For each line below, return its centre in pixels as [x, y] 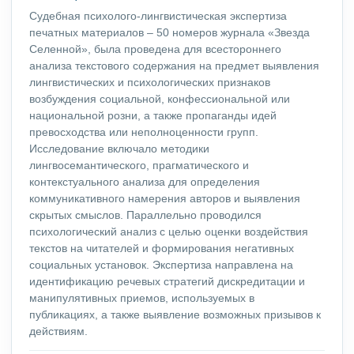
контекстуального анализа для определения [145, 182]
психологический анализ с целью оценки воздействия [169, 232]
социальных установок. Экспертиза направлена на [161, 265]
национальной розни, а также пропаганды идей [153, 116]
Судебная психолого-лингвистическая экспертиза [158, 16]
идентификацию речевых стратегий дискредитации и [167, 282]
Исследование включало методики [119, 149]
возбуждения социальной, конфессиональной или [160, 99]
